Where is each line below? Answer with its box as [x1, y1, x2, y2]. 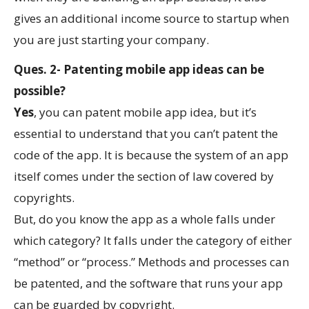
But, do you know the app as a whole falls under [14, 210, 275, 227]
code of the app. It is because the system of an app [14, 146, 288, 163]
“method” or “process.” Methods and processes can [14, 253, 289, 270]
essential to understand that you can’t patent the [14, 125, 278, 141]
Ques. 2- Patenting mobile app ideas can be [14, 61, 264, 77]
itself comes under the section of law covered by [14, 168, 274, 184]
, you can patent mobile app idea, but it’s [34, 103, 257, 120]
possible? [14, 82, 66, 99]
